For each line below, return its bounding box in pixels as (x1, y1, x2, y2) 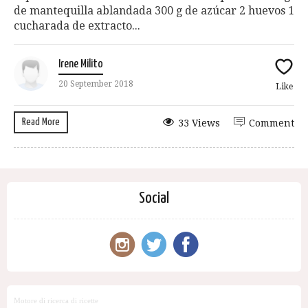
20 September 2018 (58, 79, 133, 89)
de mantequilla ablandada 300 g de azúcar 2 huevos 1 (14, 4, 294, 18)
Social (139, 190, 169, 206)
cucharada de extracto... (14, 19, 140, 33)
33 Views (178, 118, 220, 129)
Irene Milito (58, 58, 103, 71)
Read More (22, 117, 60, 128)
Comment (249, 118, 294, 129)
